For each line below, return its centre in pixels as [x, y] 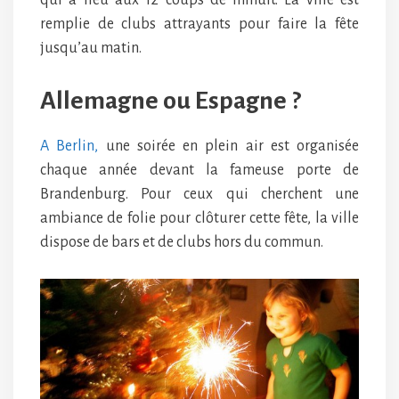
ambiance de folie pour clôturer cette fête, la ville [199, 219]
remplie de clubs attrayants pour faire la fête [199, 24]
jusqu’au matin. [91, 49]
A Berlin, [69, 147]
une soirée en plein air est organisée [228, 147]
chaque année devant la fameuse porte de [199, 171]
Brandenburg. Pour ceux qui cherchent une [199, 195]
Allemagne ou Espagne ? [171, 101]
